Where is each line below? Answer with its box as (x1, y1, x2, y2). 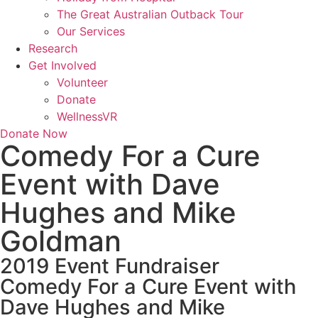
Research (28, 41, 77, 55)
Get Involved (28, 58, 97, 72)
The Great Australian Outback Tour (57, 7, 243, 21)
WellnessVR (57, 109, 117, 124)
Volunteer (57, 75, 108, 89)
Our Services (57, 24, 125, 38)
